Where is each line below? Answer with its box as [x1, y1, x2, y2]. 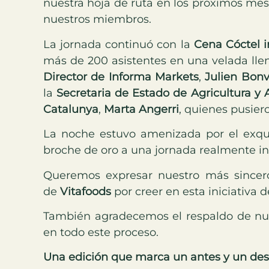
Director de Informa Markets [43, 70, 199, 83]
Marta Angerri [104, 102, 179, 116]
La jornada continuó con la [43, 37, 194, 51]
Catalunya [43, 102, 98, 116]
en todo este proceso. [43, 226, 159, 240]
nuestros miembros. [43, 13, 151, 26]
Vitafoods [60, 184, 111, 198]
